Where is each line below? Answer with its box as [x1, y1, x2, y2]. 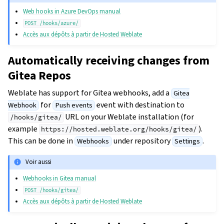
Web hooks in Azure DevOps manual [23, 7, 121, 16]
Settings [174, 136, 200, 146]
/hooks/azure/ [39, 20, 79, 27]
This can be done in [8, 135, 74, 146]
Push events [55, 100, 92, 110]
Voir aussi [25, 157, 52, 166]
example [8, 123, 39, 134]
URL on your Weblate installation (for [63, 111, 194, 122]
